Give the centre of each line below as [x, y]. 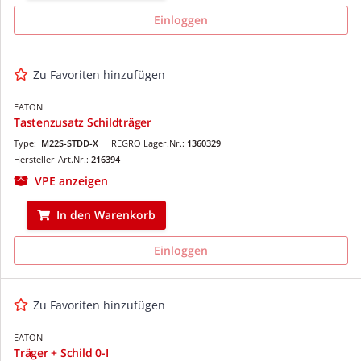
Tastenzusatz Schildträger [83, 122]
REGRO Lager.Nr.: [149, 143]
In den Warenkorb [106, 214]
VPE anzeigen [71, 180]
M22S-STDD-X [70, 143]
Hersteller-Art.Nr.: [52, 159]
